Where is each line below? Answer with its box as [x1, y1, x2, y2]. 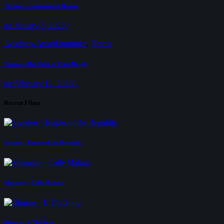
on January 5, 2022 [4, 20, 64, 29]
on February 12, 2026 [4, 78, 72, 87]
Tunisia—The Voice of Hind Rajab [4, 60, 86, 66]
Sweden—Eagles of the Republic [4, 139, 81, 146]
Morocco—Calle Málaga [4, 179, 63, 185]
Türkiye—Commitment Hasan [4, 2, 77, 8]
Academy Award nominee [4, 38, 86, 47]
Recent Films [4, 98, 40, 106]
